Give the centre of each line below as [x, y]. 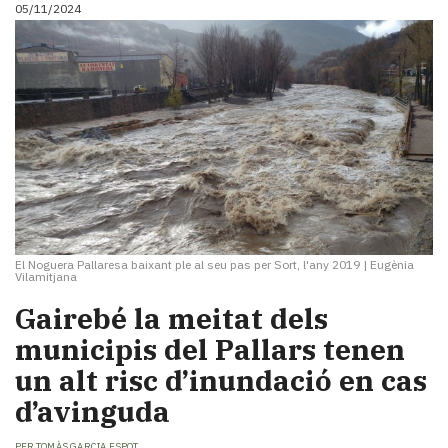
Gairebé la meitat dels [171, 319]
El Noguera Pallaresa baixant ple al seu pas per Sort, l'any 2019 [187, 265]
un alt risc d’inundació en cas [221, 381]
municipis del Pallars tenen [210, 350]
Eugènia [392, 265]
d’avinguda [92, 412]
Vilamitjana [46, 277]
